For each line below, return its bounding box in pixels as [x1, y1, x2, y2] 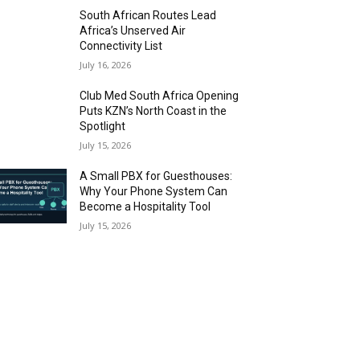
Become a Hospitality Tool [80, 200, 211, 213]
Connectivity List [80, 39, 163, 52]
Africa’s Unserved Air [80, 24, 186, 37]
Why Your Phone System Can [80, 185, 228, 198]
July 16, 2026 [80, 59, 132, 71]
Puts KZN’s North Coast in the [80, 104, 227, 117]
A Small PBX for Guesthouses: [80, 170, 233, 182]
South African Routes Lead [80, 9, 217, 22]
